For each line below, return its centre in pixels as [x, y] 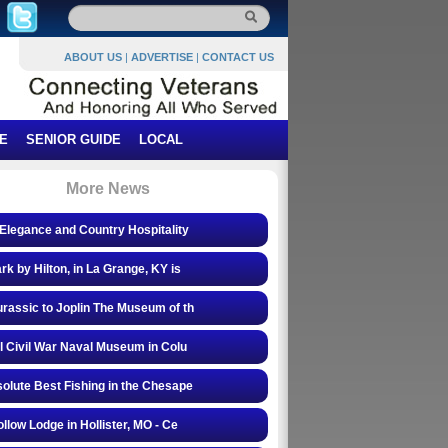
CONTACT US [238, 57]
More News [108, 188]
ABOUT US [93, 57]
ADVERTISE [162, 57]
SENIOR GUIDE [73, 139]
